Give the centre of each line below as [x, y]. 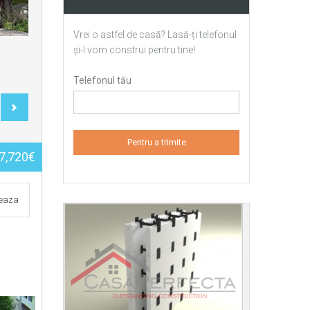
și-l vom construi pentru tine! [134, 50]
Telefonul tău [102, 80]
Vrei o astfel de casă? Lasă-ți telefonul [155, 35]
